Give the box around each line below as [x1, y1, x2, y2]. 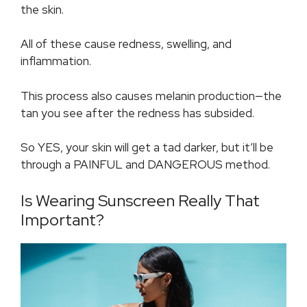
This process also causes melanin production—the [21, 88, 282, 103]
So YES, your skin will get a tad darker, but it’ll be [21, 140, 273, 156]
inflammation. [21, 53, 91, 69]
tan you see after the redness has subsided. [21, 105, 257, 121]
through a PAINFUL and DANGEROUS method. [21, 157, 270, 173]
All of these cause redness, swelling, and [21, 36, 232, 52]
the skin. [21, 1, 66, 17]
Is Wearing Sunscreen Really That [21, 189, 260, 211]
